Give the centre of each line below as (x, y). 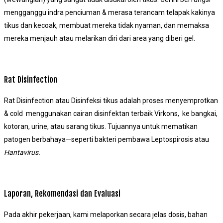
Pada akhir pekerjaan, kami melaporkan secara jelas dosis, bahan (106, 214)
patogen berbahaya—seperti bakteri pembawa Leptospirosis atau (107, 140)
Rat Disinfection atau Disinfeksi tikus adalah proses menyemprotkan (111, 101)
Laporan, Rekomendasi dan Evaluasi (62, 193)
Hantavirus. (22, 153)
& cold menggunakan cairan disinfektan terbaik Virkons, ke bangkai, (111, 114)
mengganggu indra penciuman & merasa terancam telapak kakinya (110, 13)
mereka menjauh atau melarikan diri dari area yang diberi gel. (100, 39)
